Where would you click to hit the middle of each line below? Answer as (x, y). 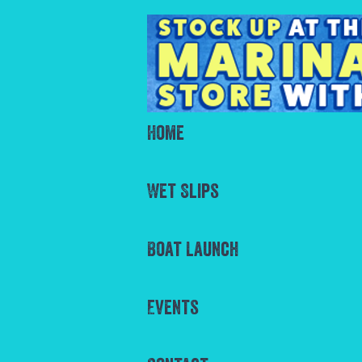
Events (173, 307)
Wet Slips (183, 191)
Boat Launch (193, 249)
